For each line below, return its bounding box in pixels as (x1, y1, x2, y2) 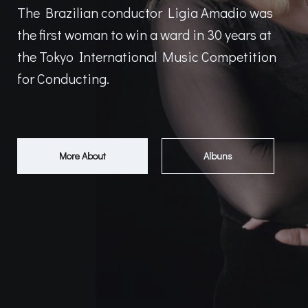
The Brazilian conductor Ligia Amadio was (17, 3, 273, 21)
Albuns (203, 149, 232, 162)
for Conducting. (17, 69, 109, 87)
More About (59, 149, 106, 162)
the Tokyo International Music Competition (17, 47, 276, 65)
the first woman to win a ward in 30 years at (17, 25, 272, 43)
